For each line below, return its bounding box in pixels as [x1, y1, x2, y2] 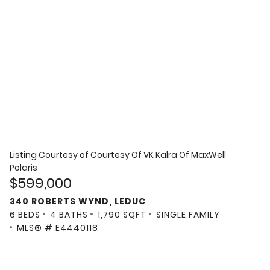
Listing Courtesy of [10, 149, 90, 162]
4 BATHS [50, 208, 88, 221]
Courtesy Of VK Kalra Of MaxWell [90, 149, 226, 162]
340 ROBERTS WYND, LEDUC [10, 195, 146, 207]
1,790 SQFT [98, 208, 146, 221]
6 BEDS [10, 208, 40, 221]
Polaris [10, 162, 37, 174]
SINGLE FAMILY [156, 208, 220, 221]
